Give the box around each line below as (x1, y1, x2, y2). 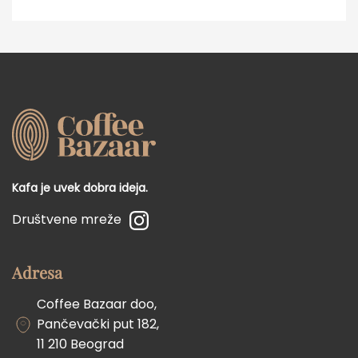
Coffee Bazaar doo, (37, 295, 157, 314)
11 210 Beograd (37, 335, 124, 354)
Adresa (12, 261, 62, 284)
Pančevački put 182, (37, 315, 159, 334)
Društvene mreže (12, 210, 121, 229)
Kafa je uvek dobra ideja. (12, 180, 148, 197)
